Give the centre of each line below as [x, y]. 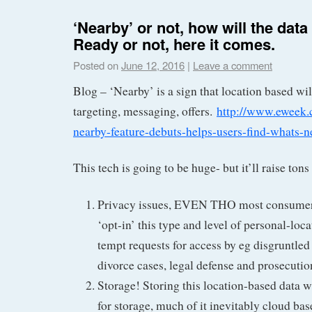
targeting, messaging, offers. [145, 111]
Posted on [96, 65]
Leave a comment [233, 65]
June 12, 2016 [153, 65]
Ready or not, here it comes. [174, 44]
